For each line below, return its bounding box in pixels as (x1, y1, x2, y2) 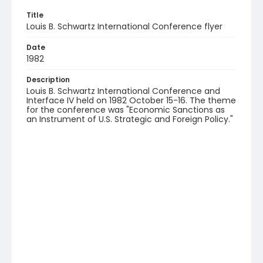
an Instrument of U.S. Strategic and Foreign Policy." (26, 113, 233, 125)
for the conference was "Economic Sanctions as (26, 104, 225, 116)
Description (26, 75, 70, 85)
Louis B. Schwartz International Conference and (26, 85, 220, 97)
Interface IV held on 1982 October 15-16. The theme (26, 95, 236, 106)
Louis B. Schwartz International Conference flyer (26, 21, 222, 32)
